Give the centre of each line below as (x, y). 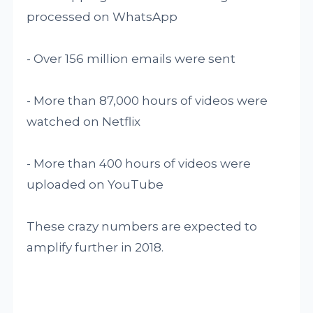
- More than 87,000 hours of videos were (147, 101)
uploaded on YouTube (95, 184)
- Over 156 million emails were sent (131, 59)
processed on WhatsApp (102, 17)
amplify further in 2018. (95, 247)
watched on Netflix (84, 122)
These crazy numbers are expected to (142, 226)
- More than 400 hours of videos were (139, 163)
